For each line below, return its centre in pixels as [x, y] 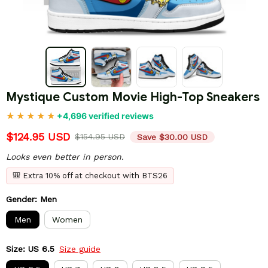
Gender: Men [31, 200]
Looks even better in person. [65, 157]
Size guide [80, 249]
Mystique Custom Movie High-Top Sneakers [133, 98]
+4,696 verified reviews [105, 116]
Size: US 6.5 [30, 249]
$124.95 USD [38, 137]
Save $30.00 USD [172, 137]
